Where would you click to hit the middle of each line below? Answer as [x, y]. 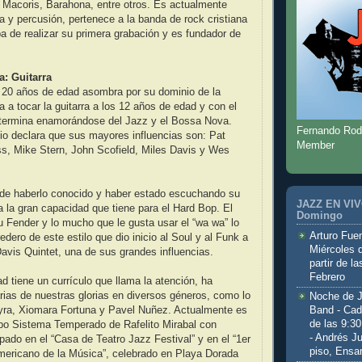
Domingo [320, 216]
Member [316, 146]
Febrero [327, 278]
